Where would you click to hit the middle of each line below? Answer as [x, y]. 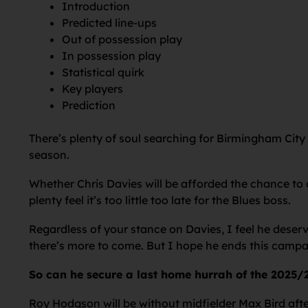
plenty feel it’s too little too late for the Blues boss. [160, 200]
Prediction [90, 105]
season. [49, 155]
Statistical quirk [104, 72]
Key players [92, 89]
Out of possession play [122, 39]
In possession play [111, 56]
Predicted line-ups [109, 23]
